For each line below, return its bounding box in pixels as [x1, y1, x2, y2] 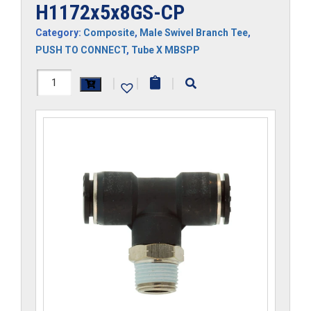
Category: [35, 26, 83, 38]
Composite [83, 26, 135, 38]
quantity [35, 121, 83, 138]
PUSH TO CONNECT [35, 44, 126, 56]
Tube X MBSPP [131, 44, 200, 56]
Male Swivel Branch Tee [140, 26, 248, 38]
